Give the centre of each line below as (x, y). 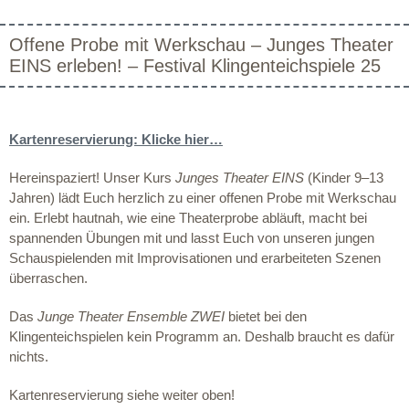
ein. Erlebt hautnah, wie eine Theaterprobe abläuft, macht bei (188, 217)
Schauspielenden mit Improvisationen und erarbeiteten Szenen (195, 257)
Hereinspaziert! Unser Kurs (92, 177)
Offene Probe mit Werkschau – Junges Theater (201, 44)
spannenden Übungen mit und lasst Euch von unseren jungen (192, 237)
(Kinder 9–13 (344, 177)
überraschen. (48, 278)
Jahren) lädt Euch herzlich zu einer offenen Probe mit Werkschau (203, 197)
